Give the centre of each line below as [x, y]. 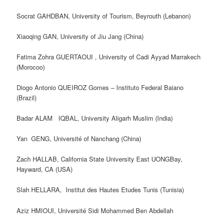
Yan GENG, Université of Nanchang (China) [79, 139]
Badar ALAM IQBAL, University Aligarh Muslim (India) [95, 118]
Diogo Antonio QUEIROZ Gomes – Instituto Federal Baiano [100, 87]
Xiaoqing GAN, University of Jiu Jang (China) [80, 36]
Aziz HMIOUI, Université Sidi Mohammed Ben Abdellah [95, 210]
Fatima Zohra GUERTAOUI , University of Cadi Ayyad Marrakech [109, 56]
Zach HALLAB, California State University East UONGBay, [100, 159]
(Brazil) [27, 97]
